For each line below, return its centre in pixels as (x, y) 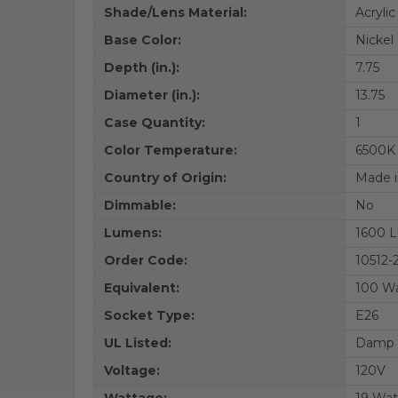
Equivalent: (141, 288)
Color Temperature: (170, 150)
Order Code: (145, 260)
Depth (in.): (141, 68)
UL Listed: (137, 343)
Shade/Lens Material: (175, 12)
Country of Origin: (165, 178)
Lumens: (132, 233)
